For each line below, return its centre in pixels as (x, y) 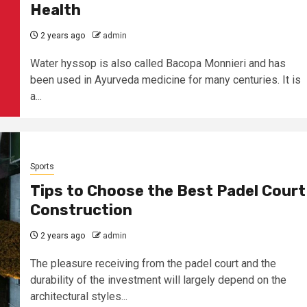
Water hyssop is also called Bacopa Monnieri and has (158, 63)
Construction (81, 210)
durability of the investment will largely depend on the (158, 280)
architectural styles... (78, 296)
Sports (42, 166)
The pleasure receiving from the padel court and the (153, 263)
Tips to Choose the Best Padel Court (168, 191)
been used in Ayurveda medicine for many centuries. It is (165, 79)
